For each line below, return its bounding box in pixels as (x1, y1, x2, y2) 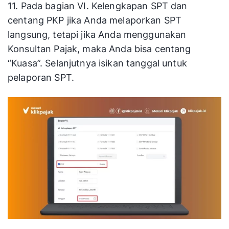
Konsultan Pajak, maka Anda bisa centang (8, 43, 191, 54)
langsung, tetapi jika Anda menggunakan (8, 29, 187, 40)
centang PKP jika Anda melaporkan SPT (8, 14, 182, 26)
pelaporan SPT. (8, 72, 75, 83)
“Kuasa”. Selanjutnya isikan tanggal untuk (8, 57, 187, 68)
